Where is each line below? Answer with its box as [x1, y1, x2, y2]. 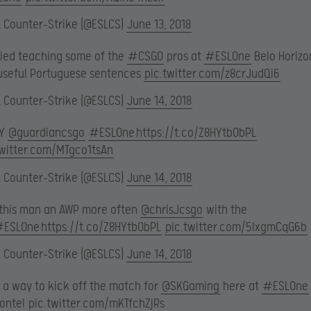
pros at [164, 49, 204, 65]
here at [220, 279, 262, 294]
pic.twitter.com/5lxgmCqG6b [165, 219, 307, 235]
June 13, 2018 [127, 17, 191, 33]
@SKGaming [162, 279, 219, 294]
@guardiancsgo [8, 126, 85, 141]
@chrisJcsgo [141, 202, 203, 217]
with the [203, 202, 247, 217]
